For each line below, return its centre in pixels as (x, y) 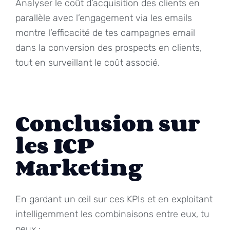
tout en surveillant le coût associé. (88, 62)
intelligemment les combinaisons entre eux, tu (112, 214)
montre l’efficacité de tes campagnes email (105, 33)
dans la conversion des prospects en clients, (109, 47)
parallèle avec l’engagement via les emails (104, 18)
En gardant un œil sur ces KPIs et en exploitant (114, 199)
